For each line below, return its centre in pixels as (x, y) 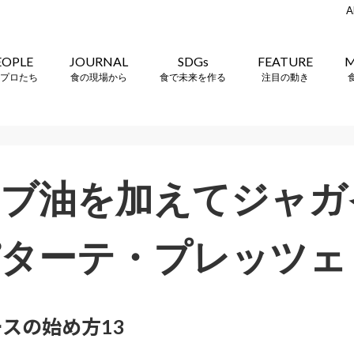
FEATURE (285, 61)
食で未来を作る (193, 77)
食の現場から (99, 77)
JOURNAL (99, 61)
